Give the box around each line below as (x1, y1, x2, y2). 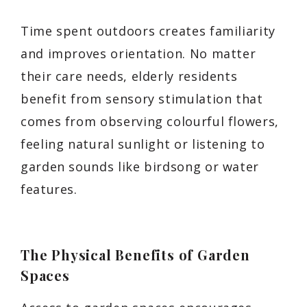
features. (21, 180, 77, 197)
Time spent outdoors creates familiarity (21, 22, 275, 39)
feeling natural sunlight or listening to (21, 135, 265, 152)
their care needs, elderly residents (21, 67, 238, 84)
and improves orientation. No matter (21, 45, 256, 62)
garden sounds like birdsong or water (21, 158, 260, 175)
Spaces (21, 265, 70, 284)
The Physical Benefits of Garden (21, 245, 250, 264)
